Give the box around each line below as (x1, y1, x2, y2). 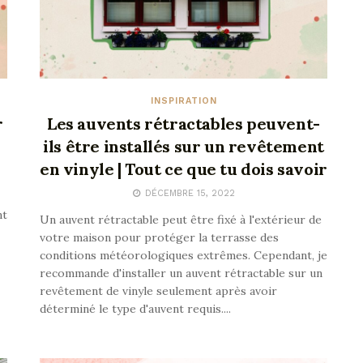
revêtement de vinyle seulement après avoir (40, 283, 277, 298)
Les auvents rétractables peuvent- (47, 113, 320, 134)
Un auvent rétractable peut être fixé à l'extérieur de (40, 211, 322, 227)
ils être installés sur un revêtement (43, 135, 324, 156)
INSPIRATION (150, 95, 217, 106)
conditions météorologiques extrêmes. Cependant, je (40, 247, 327, 263)
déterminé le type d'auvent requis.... (40, 301, 231, 316)
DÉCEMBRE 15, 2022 (141, 187, 235, 199)
